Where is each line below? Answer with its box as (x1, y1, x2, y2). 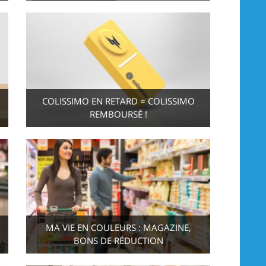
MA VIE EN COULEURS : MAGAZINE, (45, 221, 191, 234)
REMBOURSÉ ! (89, 107, 147, 121)
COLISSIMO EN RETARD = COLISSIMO (42, 94, 195, 107)
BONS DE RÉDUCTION (73, 234, 163, 247)
